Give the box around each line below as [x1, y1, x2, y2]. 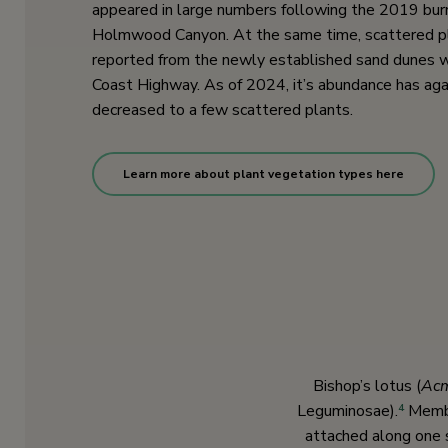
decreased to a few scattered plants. [92, 99, 353, 122]
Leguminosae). [296, 400, 398, 423]
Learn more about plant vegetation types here [123, 166, 404, 183]
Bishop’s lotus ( [313, 375, 421, 398]
